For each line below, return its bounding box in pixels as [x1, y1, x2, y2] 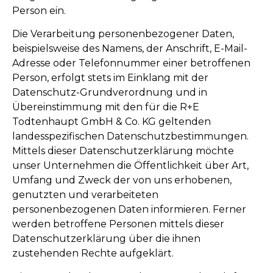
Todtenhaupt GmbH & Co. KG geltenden [12, 116, 211, 128]
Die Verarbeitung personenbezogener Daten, [12, 28, 234, 40]
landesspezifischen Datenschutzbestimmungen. [12, 130, 249, 143]
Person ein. [12, 5, 66, 16]
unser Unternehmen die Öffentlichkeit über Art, [12, 160, 249, 172]
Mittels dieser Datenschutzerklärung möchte [12, 145, 234, 157]
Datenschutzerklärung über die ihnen [12, 233, 200, 245]
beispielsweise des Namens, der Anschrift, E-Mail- [12, 43, 247, 55]
